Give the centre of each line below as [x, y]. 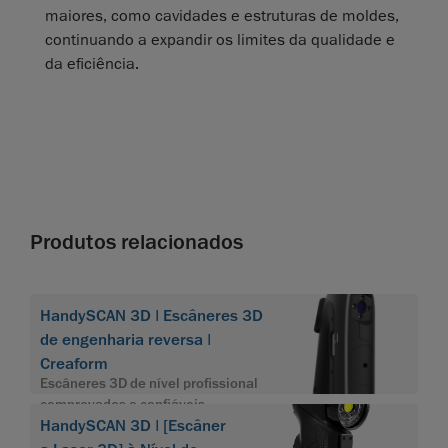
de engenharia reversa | [125, 340]
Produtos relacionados [136, 242]
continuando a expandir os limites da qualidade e [220, 40]
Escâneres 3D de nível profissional [149, 383]
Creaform [74, 364]
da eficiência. [92, 64]
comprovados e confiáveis [122, 404]
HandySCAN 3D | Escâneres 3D [151, 316]
